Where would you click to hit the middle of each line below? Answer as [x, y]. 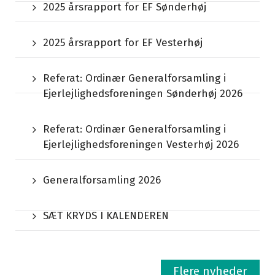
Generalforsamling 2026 [102, 180]
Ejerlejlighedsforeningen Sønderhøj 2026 [143, 94]
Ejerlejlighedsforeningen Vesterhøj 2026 [141, 145]
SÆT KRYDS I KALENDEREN [106, 216]
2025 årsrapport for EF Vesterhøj [123, 43]
